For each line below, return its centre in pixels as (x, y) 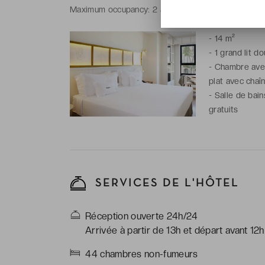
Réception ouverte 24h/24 (142, 216)
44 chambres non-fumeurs (142, 254)
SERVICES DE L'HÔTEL (165, 183)
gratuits (223, 109)
